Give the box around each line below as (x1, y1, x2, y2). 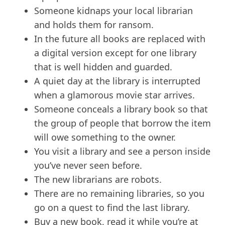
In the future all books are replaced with (34, 33, 205, 45)
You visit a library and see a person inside (34, 145, 210, 158)
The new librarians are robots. (34, 173, 162, 186)
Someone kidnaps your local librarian (34, 5, 193, 17)
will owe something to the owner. (34, 131, 176, 144)
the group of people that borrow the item (34, 117, 211, 130)
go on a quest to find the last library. (34, 201, 190, 214)
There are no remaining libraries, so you (34, 187, 204, 200)
